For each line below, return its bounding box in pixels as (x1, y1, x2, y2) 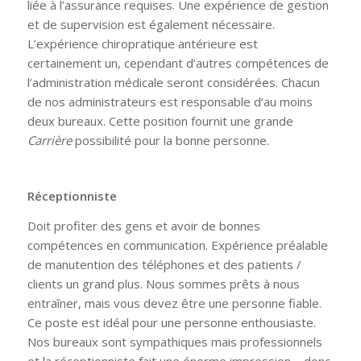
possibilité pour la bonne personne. (71, 131, 269, 148)
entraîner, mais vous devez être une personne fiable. (27, 295, 322, 312)
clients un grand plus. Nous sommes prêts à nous (27, 276, 300, 293)
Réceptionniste (27, 188, 117, 205)
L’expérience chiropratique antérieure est (27, 35, 258, 52)
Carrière (27, 131, 72, 148)
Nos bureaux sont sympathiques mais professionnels (27, 334, 322, 351)
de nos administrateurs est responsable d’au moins (27, 93, 313, 110)
